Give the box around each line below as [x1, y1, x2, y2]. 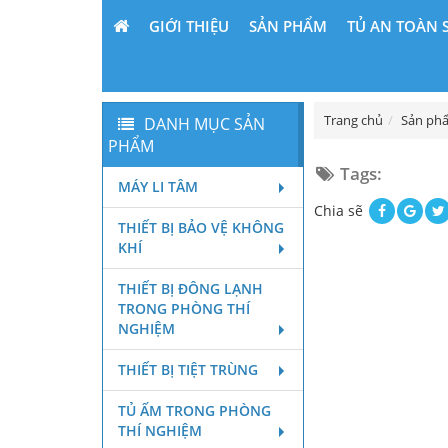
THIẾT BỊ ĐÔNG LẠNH [118, 279, 263, 298]
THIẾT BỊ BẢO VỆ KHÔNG [118, 218, 284, 237]
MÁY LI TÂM [118, 177, 198, 196]
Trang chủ [324, 112, 384, 129]
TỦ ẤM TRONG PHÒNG [118, 401, 271, 420]
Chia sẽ [314, 201, 368, 220]
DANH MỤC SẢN [144, 113, 265, 135]
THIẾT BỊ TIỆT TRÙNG [118, 360, 258, 379]
